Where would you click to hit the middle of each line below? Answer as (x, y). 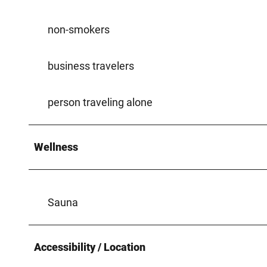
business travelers (91, 66)
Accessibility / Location (90, 247)
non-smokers (79, 29)
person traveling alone (100, 102)
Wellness (56, 147)
